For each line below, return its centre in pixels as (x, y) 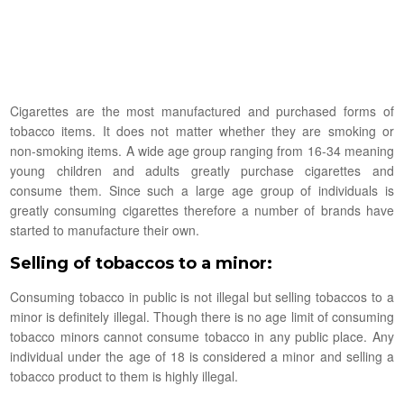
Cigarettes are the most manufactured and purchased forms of (202, 111)
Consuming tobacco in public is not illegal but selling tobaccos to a (202, 297)
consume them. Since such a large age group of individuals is (202, 191)
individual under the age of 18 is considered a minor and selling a (202, 357)
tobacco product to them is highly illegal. (124, 376)
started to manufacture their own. (105, 230)
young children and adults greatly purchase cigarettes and (202, 171)
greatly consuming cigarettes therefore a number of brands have (202, 211)
